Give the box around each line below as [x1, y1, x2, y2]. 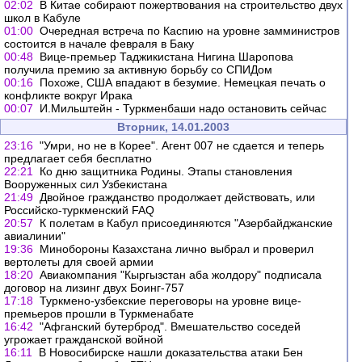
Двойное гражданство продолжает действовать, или [40, 191, 315, 204]
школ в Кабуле [4, 11, 81, 24]
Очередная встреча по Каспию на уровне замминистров [40, 24, 339, 37]
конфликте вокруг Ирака [4, 89, 133, 102]
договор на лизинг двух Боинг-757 [4, 281, 184, 294]
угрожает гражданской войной [4, 333, 163, 346]
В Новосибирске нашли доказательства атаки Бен [39, 346, 303, 359]
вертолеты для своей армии [4, 255, 154, 268]
